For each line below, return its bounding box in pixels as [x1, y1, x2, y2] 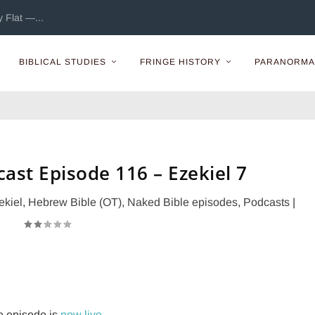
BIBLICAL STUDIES [19, 57, 106, 67]
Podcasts [243, 196, 290, 208]
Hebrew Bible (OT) [28, 196, 122, 208]
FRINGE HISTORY [140, 57, 221, 67]
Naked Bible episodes [127, 196, 238, 208]
